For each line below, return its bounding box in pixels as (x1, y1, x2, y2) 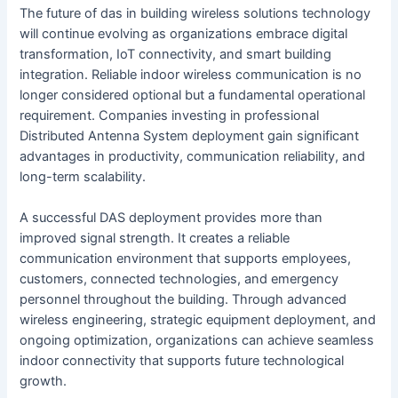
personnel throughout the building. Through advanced (20, 291, 347, 308)
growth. (20, 373, 68, 390)
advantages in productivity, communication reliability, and (20, 147, 366, 164)
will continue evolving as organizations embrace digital (20, 25, 348, 42)
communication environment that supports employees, (20, 251, 352, 267)
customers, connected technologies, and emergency (20, 271, 339, 288)
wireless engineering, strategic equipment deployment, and (20, 312, 377, 329)
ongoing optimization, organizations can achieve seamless (20, 332, 375, 349)
